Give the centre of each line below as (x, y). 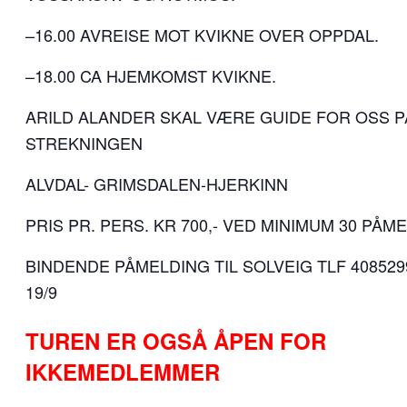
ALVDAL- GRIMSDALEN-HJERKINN (157, 183)
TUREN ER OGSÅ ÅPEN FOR (176, 341)
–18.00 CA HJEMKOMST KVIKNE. (151, 75)
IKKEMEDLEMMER (123, 372)
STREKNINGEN (84, 142)
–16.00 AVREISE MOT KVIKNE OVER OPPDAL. (202, 34)
